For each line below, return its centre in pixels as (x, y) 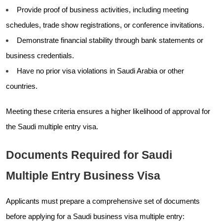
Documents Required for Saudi (89, 155)
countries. (22, 86)
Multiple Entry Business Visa (83, 175)
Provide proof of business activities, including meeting (103, 10)
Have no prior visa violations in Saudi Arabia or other (100, 71)
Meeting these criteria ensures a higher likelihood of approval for (108, 111)
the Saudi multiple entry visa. (52, 127)
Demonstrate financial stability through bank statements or (110, 40)
